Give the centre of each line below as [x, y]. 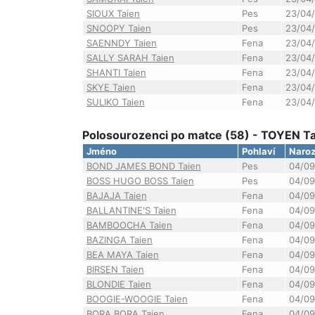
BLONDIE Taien [118, 284]
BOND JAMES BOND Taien [143, 166]
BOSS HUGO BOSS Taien [140, 181]
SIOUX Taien [113, 13]
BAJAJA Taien [116, 195]
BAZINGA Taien [119, 240]
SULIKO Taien [115, 102]
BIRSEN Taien [115, 269]
